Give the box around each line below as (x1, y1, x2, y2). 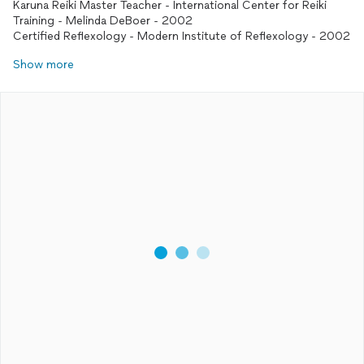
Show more (13, 58, 74, 71)
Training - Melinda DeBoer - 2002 (13, 14, 193, 28)
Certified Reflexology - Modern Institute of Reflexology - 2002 (13, 29, 350, 43)
